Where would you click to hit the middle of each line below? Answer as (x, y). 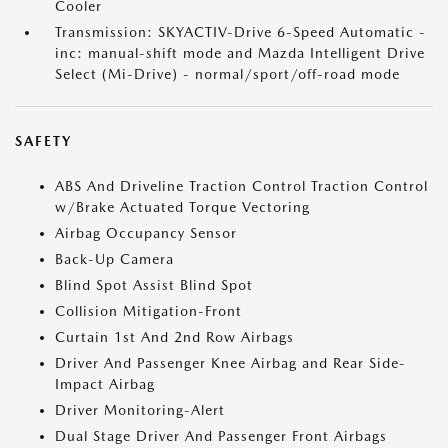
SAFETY (43, 141)
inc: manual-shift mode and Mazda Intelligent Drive (240, 53)
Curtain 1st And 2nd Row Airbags (174, 337)
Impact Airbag (105, 384)
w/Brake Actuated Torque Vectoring (182, 207)
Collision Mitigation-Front (148, 311)
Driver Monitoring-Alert (140, 410)
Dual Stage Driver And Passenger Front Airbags (221, 436)
